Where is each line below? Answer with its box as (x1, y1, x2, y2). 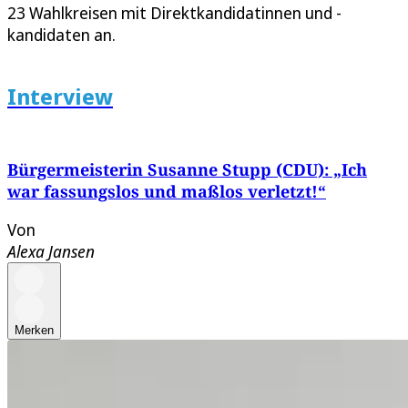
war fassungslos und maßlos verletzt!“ (7, 179, 326, 202)
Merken (15, 322, 54, 337)
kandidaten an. (7, 23, 116, 46)
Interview (7, 80, 113, 111)
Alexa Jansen (7, 240, 95, 262)
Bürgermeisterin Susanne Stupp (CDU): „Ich (7, 158, 367, 180)
